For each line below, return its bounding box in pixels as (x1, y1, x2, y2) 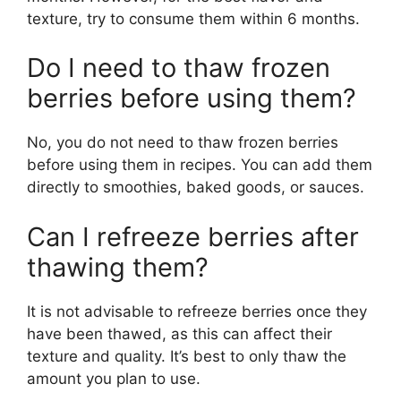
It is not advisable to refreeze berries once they (27, 302, 367, 320)
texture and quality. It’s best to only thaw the (27, 346, 346, 365)
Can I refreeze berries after (27, 220, 359, 252)
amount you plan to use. (27, 369, 200, 388)
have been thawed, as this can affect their (27, 324, 332, 343)
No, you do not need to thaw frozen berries (27, 133, 338, 151)
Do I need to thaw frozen (27, 52, 330, 83)
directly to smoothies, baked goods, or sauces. (27, 178, 364, 196)
